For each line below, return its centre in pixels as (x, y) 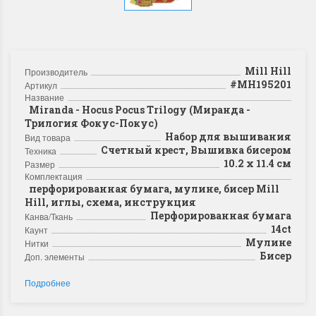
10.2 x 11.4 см (255, 163)
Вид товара (48, 137)
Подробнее (48, 282)
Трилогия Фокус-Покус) (91, 123)
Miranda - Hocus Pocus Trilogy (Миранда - (138, 110)
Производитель (56, 72)
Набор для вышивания (226, 136)
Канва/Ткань (49, 216)
